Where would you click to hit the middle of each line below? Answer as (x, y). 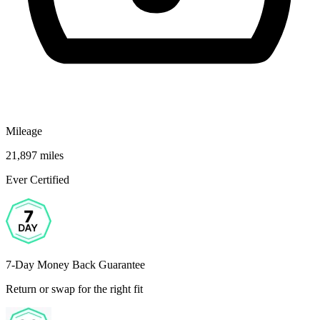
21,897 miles (35, 155)
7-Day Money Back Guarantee (75, 264)
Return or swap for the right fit (74, 289)
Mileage (24, 131)
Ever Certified (37, 179)
